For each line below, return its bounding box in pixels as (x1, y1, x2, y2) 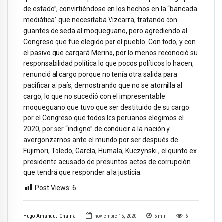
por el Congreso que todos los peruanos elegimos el (23, 114, 184, 122)
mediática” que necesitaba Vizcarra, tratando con (23, 16, 177, 24)
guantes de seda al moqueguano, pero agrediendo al (23, 27, 187, 35)
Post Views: (35, 183, 71, 192)
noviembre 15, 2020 (94, 213, 136, 220)
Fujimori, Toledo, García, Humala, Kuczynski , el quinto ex (23, 147, 197, 155)
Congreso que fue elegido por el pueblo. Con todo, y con (23, 38, 196, 46)
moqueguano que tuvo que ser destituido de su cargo (23, 103, 189, 111)
